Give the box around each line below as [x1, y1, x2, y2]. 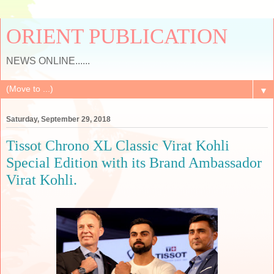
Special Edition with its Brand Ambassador [6, 154, 262, 171]
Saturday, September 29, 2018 [6, 115, 111, 124]
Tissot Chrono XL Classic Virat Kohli [6, 137, 229, 154]
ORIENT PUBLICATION [6, 24, 228, 48]
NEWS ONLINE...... [6, 56, 90, 66]
